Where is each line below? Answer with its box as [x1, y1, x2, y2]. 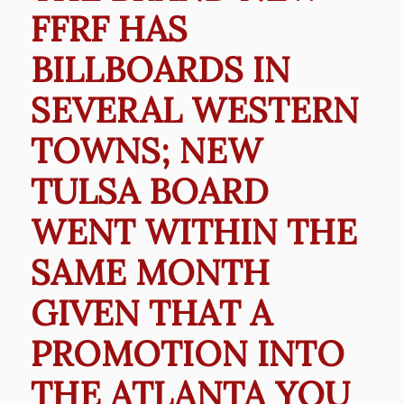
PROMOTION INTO [30, 331, 344, 375]
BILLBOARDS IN [30, 47, 290, 91]
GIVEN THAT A [30, 290, 272, 335]
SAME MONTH [30, 250, 270, 294]
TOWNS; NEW [30, 128, 262, 172]
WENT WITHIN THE [30, 209, 357, 253]
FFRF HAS [30, 6, 188, 50]
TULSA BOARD [30, 169, 269, 213]
